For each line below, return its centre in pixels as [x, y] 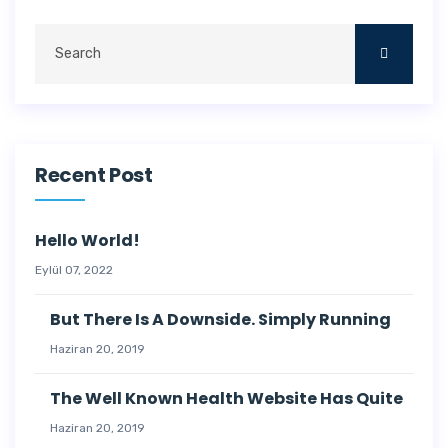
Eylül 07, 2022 [74, 269]
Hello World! [87, 240]
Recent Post [94, 174]
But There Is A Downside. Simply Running [220, 319]
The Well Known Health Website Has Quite [226, 398]
